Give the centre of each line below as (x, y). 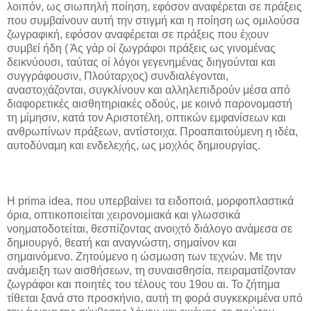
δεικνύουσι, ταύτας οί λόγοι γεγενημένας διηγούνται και (141, 62)
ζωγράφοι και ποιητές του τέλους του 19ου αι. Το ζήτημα (143, 284)
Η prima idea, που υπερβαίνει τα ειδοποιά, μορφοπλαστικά (150, 201)
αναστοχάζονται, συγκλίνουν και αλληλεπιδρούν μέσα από (149, 90)
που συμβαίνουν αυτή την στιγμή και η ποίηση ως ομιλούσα (153, 20)
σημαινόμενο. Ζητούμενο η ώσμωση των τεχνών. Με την (144, 256)
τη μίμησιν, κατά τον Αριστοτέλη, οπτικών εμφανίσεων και (146, 117)
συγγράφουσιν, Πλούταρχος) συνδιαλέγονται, (118, 76)
